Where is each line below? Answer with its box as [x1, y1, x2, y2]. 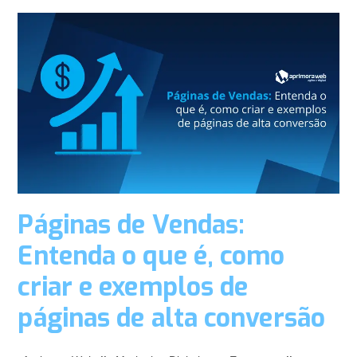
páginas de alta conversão [18, 300, 325, 335]
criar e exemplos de [18, 269, 249, 304]
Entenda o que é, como [18, 238, 285, 273]
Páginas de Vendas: [18, 207, 245, 241]
